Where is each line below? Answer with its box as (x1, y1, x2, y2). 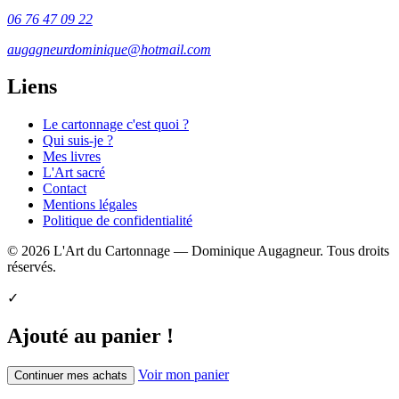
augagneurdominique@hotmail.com (7, 41, 211, 57)
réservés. (7, 259, 56, 275)
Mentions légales (43, 197, 137, 213)
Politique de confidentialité (43, 213, 192, 229)
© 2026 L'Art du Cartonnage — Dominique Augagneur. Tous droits (7, 243, 389, 259)
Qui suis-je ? (43, 133, 113, 149)
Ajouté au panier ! (7, 324, 174, 348)
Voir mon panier (138, 367, 229, 383)
